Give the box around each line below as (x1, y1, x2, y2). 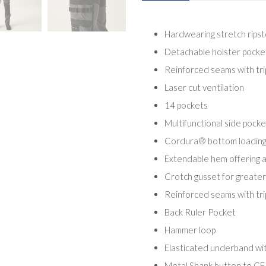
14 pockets (164, 99, 208, 110)
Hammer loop (164, 224, 216, 235)
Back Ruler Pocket (164, 206, 236, 217)
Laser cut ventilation (164, 81, 244, 93)
